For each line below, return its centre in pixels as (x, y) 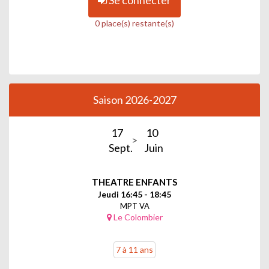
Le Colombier (137, 217)
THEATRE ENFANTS (134, 182)
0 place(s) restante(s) (134, 23)
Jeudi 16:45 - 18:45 (134, 194)
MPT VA (134, 206)
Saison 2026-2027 (134, 99)
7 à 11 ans (134, 249)
